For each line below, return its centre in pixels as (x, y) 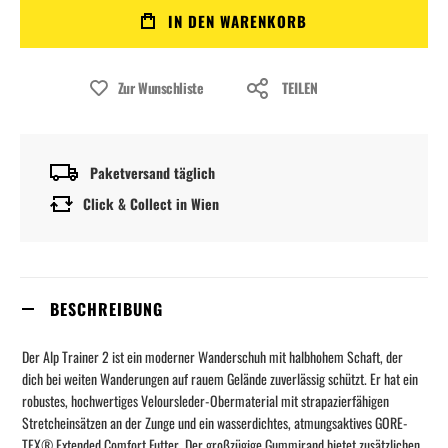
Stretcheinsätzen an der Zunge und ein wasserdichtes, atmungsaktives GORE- (215, 423)
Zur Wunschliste (160, 88)
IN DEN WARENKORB (237, 21)
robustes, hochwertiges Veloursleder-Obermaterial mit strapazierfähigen (205, 401)
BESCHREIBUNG (106, 309)
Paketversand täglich (152, 172)
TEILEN (300, 88)
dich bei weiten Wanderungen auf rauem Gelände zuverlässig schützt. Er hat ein (220, 379)
